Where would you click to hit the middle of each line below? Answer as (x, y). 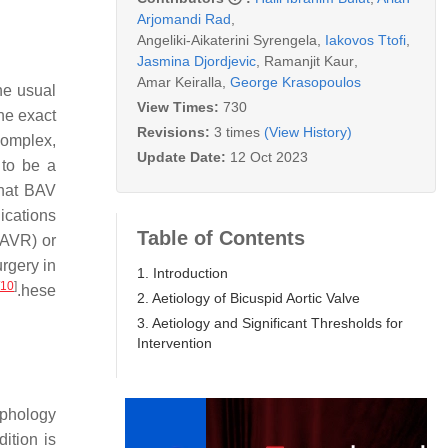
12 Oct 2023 (269, 156)
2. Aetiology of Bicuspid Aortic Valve (248, 297)
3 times (237, 131)
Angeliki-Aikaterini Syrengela (227, 39)
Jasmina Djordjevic (196, 60)
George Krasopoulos (295, 81)
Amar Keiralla (179, 81)
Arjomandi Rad (184, 18)
